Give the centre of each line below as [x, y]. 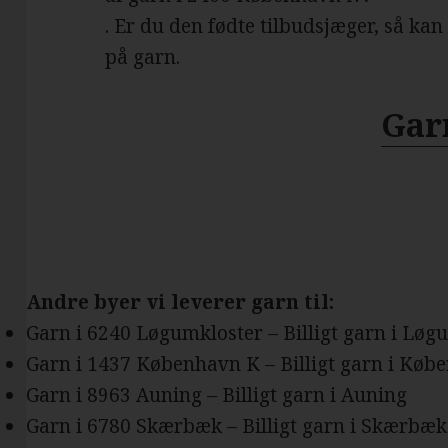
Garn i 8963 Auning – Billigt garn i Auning [217, 395]
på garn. [143, 57]
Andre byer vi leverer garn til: [180, 302]
